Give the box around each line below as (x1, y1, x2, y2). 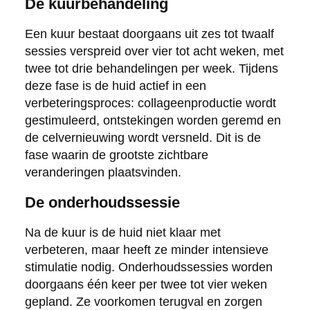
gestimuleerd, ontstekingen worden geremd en (24, 113, 281, 127)
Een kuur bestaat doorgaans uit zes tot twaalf (24, 26, 274, 41)
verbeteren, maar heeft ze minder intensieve (24, 242, 268, 257)
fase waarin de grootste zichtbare (24, 147, 208, 162)
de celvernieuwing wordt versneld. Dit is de (24, 130, 261, 145)
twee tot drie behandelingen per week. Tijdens (24, 61, 278, 75)
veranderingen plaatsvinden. (24, 165, 181, 179)
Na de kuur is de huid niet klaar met (24, 225, 221, 239)
